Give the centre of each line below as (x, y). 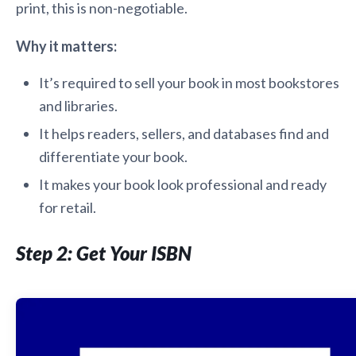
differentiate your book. (113, 156)
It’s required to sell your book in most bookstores (189, 82)
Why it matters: (66, 46)
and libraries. (78, 105)
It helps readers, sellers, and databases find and (184, 133)
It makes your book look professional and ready (182, 185)
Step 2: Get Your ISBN (104, 253)
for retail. (67, 208)
